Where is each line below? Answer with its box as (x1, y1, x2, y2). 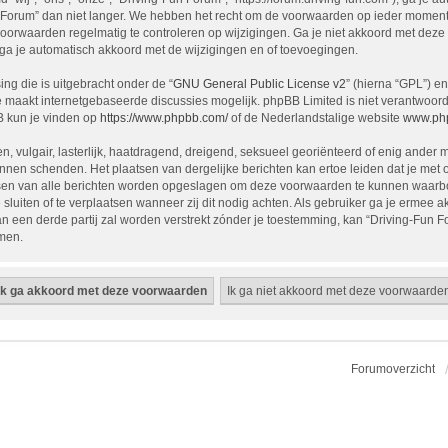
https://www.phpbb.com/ (100, 111, 228, 125)
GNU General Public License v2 (173, 77, 346, 91)
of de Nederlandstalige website (228, 111, 403, 125)
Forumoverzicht (351, 362, 435, 376)
